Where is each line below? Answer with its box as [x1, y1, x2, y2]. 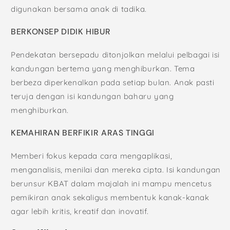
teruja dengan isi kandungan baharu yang [11, 91, 174, 102]
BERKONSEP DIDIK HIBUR [11, 26, 111, 37]
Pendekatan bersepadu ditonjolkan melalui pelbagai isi [11, 50, 220, 60]
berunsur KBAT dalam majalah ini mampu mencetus [11, 178, 212, 188]
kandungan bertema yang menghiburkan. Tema [11, 64, 195, 74]
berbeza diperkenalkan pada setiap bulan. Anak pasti [11, 78, 215, 88]
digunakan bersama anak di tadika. [11, 4, 149, 14]
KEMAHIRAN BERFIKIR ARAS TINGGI [11, 127, 155, 138]
